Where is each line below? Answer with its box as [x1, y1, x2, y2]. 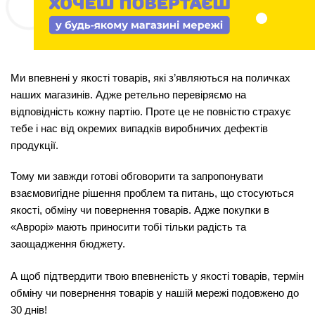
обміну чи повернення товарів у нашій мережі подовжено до [11, 288, 299, 300]
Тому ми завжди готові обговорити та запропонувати [11, 171, 263, 183]
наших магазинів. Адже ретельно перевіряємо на [11, 89, 246, 101]
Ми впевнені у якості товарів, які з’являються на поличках [11, 72, 290, 84]
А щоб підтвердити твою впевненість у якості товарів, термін [11, 271, 304, 283]
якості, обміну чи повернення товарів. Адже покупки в [11, 205, 269, 217]
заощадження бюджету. [11, 238, 125, 250]
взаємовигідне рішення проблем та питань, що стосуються [11, 188, 294, 200]
